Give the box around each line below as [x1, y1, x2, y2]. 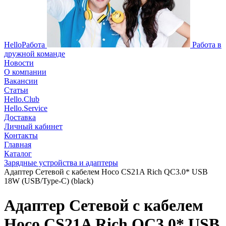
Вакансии [4, 77, 38, 85]
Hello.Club [4, 95, 39, 103]
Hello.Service [4, 104, 47, 112]
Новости [4, 59, 34, 67]
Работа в [192, 40, 221, 49]
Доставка [4, 113, 36, 122]
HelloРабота [4, 40, 45, 49]
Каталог [4, 149, 32, 158]
